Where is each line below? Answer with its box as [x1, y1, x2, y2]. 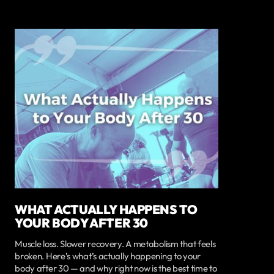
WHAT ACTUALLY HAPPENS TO [15, 201, 198, 217]
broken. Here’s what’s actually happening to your [15, 250, 201, 262]
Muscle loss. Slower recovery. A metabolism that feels [15, 238, 216, 250]
